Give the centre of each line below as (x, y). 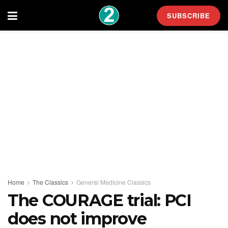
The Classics (50, 182)
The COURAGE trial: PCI (99, 200)
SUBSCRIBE (189, 16)
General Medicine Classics (113, 182)
